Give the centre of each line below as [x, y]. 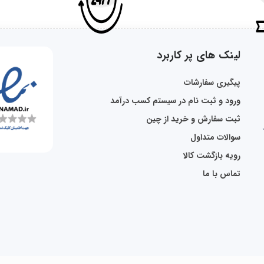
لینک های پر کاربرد [199, 55]
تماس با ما [222, 174]
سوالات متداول [216, 137]
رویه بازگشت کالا [212, 155]
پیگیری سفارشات [212, 82]
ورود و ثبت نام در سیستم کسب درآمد [176, 100]
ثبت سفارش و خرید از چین [194, 119]
